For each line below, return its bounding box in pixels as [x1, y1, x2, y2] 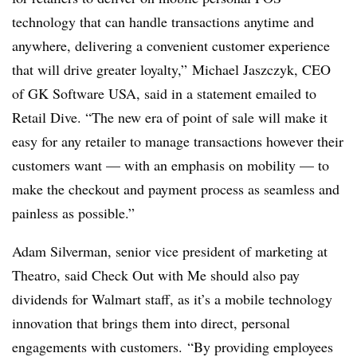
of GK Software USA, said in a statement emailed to [12, 84, 316, 103]
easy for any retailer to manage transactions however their [12, 131, 343, 151]
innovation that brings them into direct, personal [12, 313, 290, 332]
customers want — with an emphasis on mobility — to [12, 155, 329, 175]
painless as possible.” [12, 203, 135, 222]
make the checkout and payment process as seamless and [12, 179, 339, 198]
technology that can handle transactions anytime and [12, 12, 314, 31]
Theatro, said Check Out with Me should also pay [12, 265, 300, 284]
